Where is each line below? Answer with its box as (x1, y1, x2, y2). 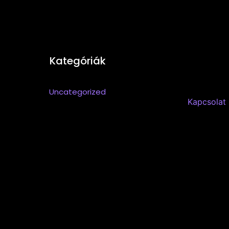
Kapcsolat (187, 96, 226, 107)
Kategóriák (49, 53, 106, 68)
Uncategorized (49, 86, 106, 97)
